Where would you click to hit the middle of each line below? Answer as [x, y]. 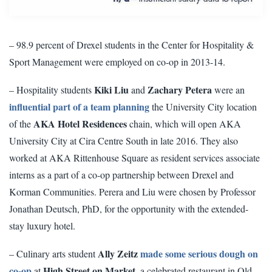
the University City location [203, 107]
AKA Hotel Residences [81, 124]
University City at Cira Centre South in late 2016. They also [124, 141]
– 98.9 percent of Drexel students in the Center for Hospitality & [131, 45]
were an [228, 90]
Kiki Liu [111, 90]
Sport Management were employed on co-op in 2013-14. [117, 62]
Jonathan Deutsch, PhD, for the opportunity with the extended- [129, 209]
